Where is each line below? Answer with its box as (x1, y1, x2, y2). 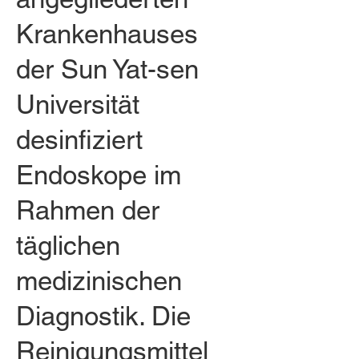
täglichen (16, 230, 120, 260)
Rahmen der (16, 195, 159, 225)
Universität (16, 89, 139, 119)
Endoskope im (16, 159, 181, 190)
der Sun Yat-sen (16, 54, 199, 84)
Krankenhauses (16, 18, 198, 49)
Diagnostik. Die (16, 301, 191, 331)
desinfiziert (16, 124, 143, 155)
